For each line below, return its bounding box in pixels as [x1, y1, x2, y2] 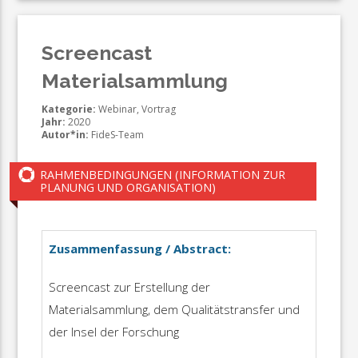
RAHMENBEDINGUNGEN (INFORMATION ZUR [40, 167, 286, 183]
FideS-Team [89, 128, 145, 142]
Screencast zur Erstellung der [48, 278, 210, 295]
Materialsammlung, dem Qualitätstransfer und [48, 300, 300, 317]
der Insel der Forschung [48, 323, 179, 340]
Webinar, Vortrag [96, 102, 177, 117]
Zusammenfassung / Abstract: [48, 240, 231, 257]
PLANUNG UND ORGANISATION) [40, 180, 217, 196]
